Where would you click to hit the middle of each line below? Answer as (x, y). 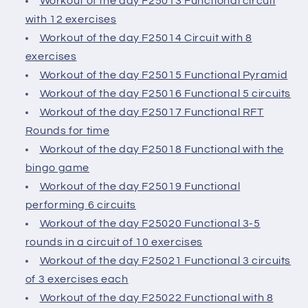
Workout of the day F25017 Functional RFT (152, 112)
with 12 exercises (71, 20)
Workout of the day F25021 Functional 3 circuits (165, 261)
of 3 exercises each (77, 279)
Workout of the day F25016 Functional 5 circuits (165, 94)
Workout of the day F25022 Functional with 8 (156, 298)
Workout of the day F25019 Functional (140, 187)
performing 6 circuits (80, 205)
